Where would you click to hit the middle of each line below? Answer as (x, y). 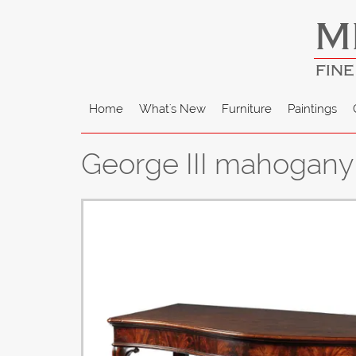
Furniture (247, 109)
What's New (172, 109)
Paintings (312, 109)
